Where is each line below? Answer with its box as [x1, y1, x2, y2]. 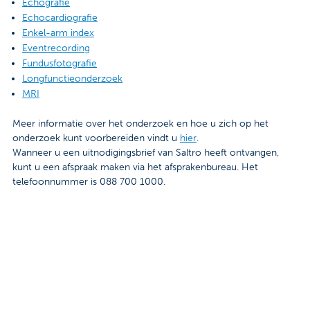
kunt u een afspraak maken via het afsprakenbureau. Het [12, 161, 258, 174]
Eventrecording [22, 42, 90, 55]
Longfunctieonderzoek [22, 73, 122, 85]
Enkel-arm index [22, 27, 94, 39]
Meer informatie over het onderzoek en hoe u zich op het [12, 118, 268, 130]
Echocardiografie [22, 12, 98, 24]
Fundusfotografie [22, 57, 97, 70]
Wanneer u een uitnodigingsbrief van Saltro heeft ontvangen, [12, 147, 279, 159]
